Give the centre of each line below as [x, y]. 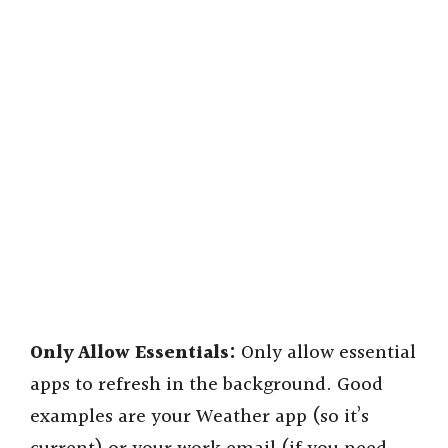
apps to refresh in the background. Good [206, 385]
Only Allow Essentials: [133, 353]
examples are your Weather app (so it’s [199, 417]
